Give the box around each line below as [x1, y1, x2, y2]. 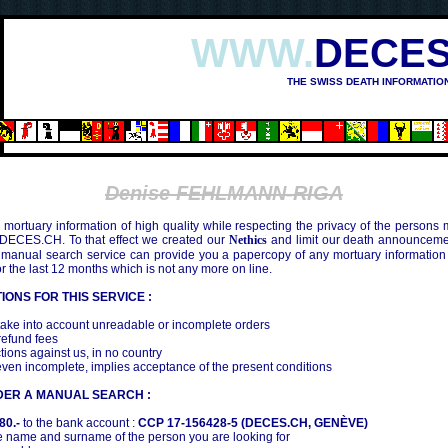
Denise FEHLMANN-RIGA [105, 182, 343, 204]
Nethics [228, 233, 267, 247]
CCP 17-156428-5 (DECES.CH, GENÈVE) [138, 416, 368, 430]
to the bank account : [20, 416, 138, 430]
